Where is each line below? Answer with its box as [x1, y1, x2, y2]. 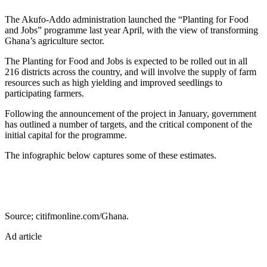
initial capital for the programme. [5, 129, 127, 140]
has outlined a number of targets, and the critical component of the [5, 119, 252, 129]
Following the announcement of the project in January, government [5, 108, 256, 119]
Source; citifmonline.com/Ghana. [5, 210, 129, 221]
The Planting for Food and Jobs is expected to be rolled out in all [5, 55, 247, 66]
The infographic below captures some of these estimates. [5, 150, 216, 160]
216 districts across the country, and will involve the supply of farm [5, 66, 256, 77]
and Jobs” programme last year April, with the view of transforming [5, 24, 258, 35]
